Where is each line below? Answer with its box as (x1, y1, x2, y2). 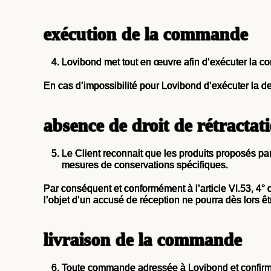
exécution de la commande (44, 24, 248, 44)
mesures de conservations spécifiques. (62, 160, 228, 170)
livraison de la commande (44, 229, 242, 250)
